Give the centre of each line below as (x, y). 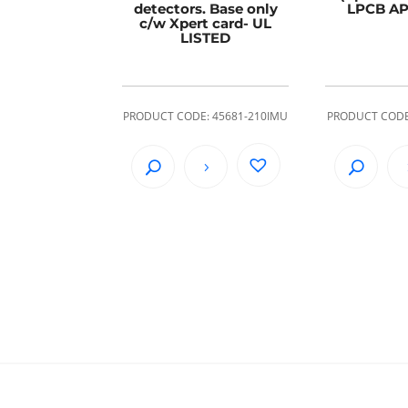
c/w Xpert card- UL (206, 23)
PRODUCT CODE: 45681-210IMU (206, 117)
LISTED (206, 37)
